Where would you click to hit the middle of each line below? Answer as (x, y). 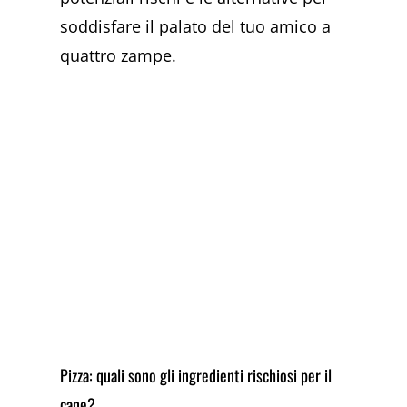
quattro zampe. (119, 56)
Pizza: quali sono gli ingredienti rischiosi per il (196, 375)
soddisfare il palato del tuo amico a (196, 27)
